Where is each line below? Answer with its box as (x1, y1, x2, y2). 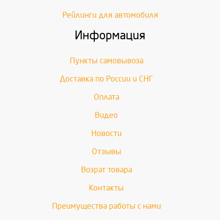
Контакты (89, 184, 124, 192)
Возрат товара (81, 165, 132, 174)
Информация (75, 29, 145, 42)
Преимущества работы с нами (52, 202, 161, 210)
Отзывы (91, 147, 121, 156)
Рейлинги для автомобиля (62, 11, 158, 19)
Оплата (93, 93, 119, 101)
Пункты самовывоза (69, 56, 143, 65)
